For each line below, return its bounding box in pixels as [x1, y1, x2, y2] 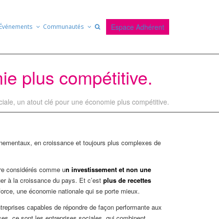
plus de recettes [103, 175, 151, 185]
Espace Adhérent [111, 22, 164, 32]
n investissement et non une [66, 165, 151, 175]
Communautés [43, 22, 85, 31]
